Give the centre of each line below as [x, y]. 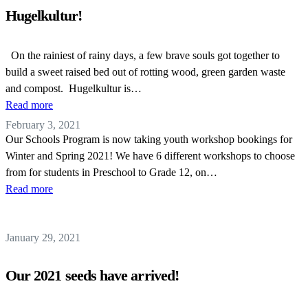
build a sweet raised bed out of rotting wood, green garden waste [145, 72]
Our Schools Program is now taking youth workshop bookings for [149, 139]
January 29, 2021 [43, 238]
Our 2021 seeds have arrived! [92, 275]
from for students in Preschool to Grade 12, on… [111, 172]
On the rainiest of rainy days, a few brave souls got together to [143, 55]
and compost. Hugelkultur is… [74, 88]
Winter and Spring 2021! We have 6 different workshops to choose [150, 156]
